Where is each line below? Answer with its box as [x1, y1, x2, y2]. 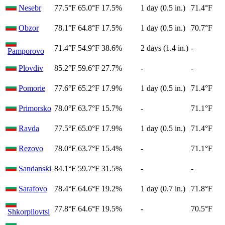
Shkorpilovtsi [8, 207, 50, 216]
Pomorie [19, 83, 45, 92]
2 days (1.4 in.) [141, 43, 188, 52]
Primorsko [19, 103, 51, 113]
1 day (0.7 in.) [141, 184, 185, 193]
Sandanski [19, 164, 51, 173]
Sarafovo [19, 184, 47, 193]
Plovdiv [19, 63, 43, 72]
